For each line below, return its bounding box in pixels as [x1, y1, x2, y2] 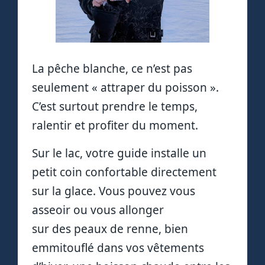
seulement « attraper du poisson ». [32, 80, 219, 96]
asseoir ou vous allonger [32, 202, 164, 218]
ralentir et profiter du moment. [32, 118, 198, 134]
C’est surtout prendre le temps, [32, 99, 198, 115]
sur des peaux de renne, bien [32, 221, 188, 237]
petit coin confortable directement [32, 164, 216, 180]
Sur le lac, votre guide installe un [32, 145, 206, 161]
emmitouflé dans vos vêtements [32, 240, 204, 256]
